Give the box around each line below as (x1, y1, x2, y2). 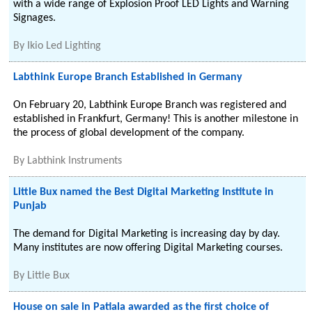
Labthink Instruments (27, 155, 123, 166)
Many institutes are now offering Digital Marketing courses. (13, 242, 283, 253)
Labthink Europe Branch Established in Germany (13, 72, 243, 83)
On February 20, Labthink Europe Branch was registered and (13, 100, 287, 111)
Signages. (13, 13, 56, 24)
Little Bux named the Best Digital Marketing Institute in (13, 187, 274, 198)
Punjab (13, 201, 47, 212)
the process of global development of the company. (13, 127, 245, 139)
